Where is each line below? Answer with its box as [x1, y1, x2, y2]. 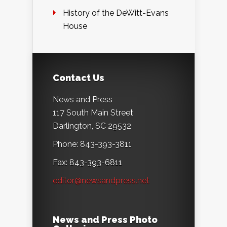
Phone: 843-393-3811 [53, 139, 132, 149]
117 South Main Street [53, 107, 133, 118]
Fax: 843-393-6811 [53, 157, 122, 167]
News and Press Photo [53, 214, 158, 225]
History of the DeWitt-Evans [63, 8, 169, 18]
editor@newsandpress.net [53, 175, 149, 185]
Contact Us [53, 72, 104, 83]
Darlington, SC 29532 [53, 121, 131, 131]
